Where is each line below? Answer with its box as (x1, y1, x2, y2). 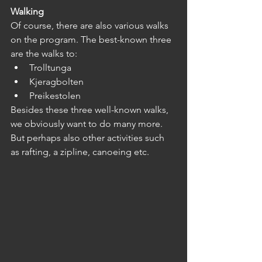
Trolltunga (29, 62, 71, 74)
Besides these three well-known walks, (11, 104, 171, 116)
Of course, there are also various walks (11, 20, 171, 32)
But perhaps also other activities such (11, 132, 167, 144)
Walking (11, 6, 44, 18)
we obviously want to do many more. (11, 118, 165, 130)
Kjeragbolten (29, 76, 84, 88)
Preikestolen (29, 90, 81, 102)
